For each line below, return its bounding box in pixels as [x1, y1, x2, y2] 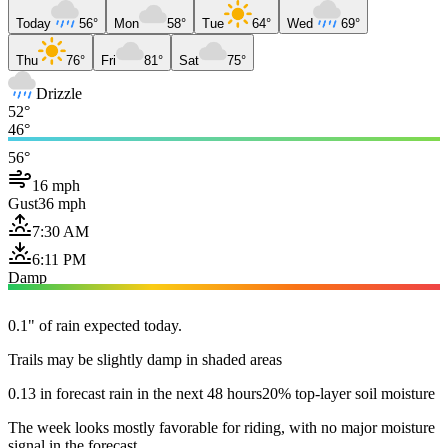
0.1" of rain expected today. [8, 316, 182, 334]
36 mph [38, 194, 86, 212]
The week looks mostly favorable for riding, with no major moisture [8, 418, 435, 436]
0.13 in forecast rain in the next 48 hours [8, 384, 262, 402]
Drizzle [36, 84, 82, 102]
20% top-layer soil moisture [262, 384, 435, 402]
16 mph [32, 176, 80, 194]
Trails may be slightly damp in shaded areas [8, 350, 282, 368]
